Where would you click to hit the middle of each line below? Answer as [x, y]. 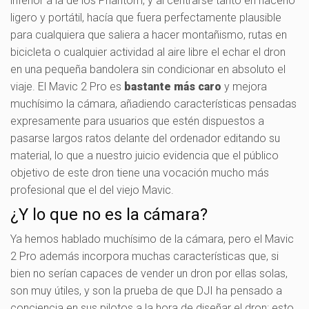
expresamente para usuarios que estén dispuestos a [137, 121]
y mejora [244, 86]
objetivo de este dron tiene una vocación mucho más [140, 172]
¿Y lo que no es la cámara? [109, 214]
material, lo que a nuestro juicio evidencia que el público [144, 155]
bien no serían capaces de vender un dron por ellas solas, [149, 273]
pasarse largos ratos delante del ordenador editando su [145, 138]
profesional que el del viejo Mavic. [92, 190]
